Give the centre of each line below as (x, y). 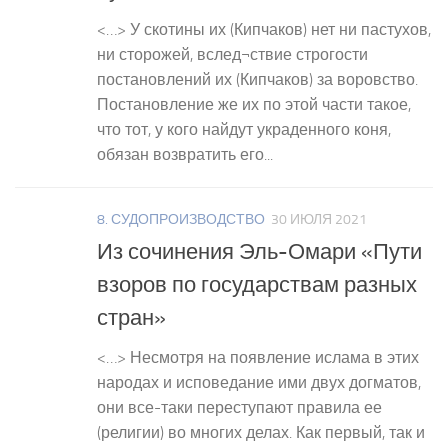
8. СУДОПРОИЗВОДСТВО (181, 220)
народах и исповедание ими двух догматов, (259, 383)
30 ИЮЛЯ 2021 (319, 220)
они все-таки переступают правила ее (239, 408)
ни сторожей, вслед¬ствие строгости (232, 55)
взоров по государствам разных (257, 285)
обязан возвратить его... (185, 155)
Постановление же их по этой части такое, (254, 105)
